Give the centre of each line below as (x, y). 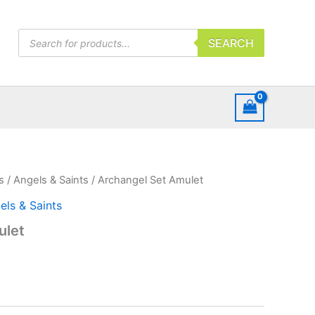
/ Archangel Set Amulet (146, 180)
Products (39, 35)
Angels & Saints (51, 180)
